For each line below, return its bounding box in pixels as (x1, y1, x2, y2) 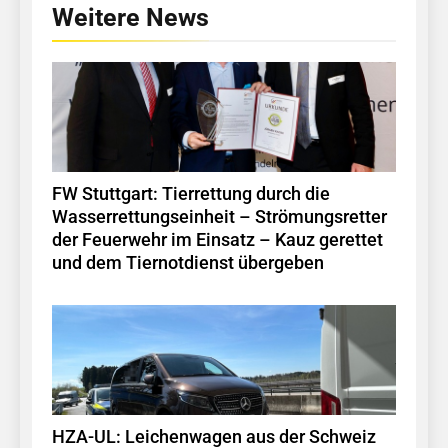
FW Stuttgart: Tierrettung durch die (52, 184, 330, 205)
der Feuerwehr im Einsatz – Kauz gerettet (52, 230, 383, 251)
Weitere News (52, 3, 209, 33)
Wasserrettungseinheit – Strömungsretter (52, 207, 387, 228)
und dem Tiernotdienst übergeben (52, 253, 324, 274)
